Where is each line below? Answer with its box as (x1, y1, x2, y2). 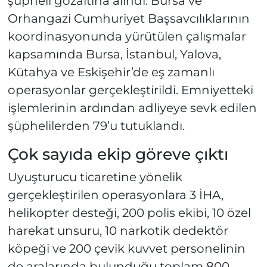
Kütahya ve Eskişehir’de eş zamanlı (7, 64, 215, 79)
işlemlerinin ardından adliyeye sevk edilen (7, 100, 257, 115)
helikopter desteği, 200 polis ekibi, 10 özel (7, 206, 251, 221)
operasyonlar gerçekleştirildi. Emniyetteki (7, 82, 253, 97)
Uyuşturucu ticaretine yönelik (7, 170, 182, 185)
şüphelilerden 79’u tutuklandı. (7, 118, 185, 133)
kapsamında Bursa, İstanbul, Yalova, (7, 46, 221, 61)
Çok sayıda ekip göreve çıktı (7, 144, 228, 164)
